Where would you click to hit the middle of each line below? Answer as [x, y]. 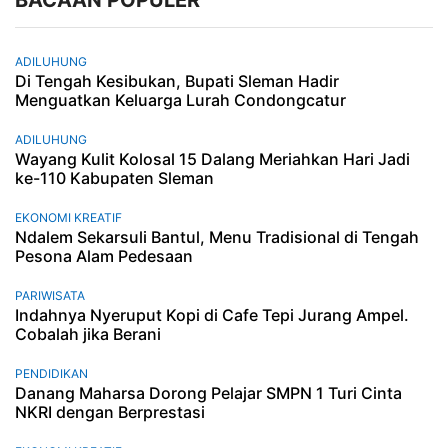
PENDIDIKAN [51, 373]
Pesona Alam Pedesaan [104, 255]
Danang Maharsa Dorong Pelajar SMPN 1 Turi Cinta [208, 392]
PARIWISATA [50, 295]
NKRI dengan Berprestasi [110, 411]
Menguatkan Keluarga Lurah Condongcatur [180, 99]
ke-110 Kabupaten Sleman [114, 177]
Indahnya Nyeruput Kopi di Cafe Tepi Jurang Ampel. [212, 314]
